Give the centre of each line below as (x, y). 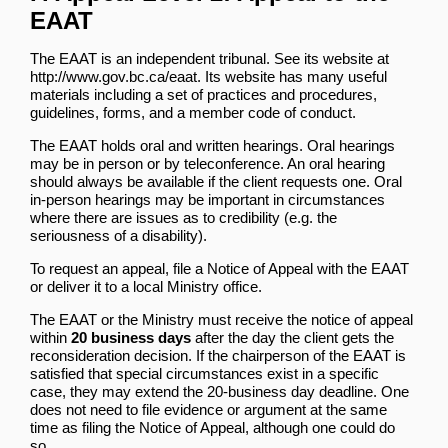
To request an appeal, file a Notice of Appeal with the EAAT (219, 268)
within (50, 337)
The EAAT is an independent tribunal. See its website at (209, 58)
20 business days (131, 337)
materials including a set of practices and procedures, (203, 94)
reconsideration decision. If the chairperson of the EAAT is (218, 355)
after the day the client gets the (292, 337)
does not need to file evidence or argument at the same (208, 409)
